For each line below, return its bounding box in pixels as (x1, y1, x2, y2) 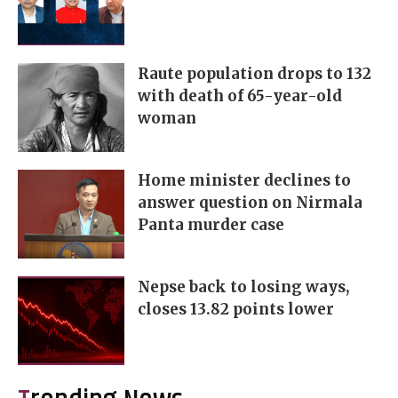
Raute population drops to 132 (138, 64, 371, 84)
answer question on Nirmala (138, 193, 362, 213)
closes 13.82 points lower (138, 299, 334, 320)
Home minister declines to (138, 171, 351, 191)
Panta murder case (138, 215, 284, 235)
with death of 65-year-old (138, 86, 342, 107)
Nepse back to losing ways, (138, 277, 349, 298)
